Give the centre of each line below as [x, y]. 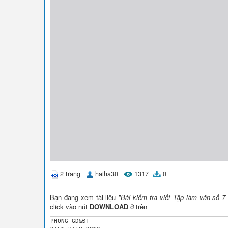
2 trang [70, 174]
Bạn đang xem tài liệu [84, 197]
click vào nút [70, 206]
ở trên [138, 206]
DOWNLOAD [109, 206]
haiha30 [107, 174]
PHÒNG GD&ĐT [72, 221]
